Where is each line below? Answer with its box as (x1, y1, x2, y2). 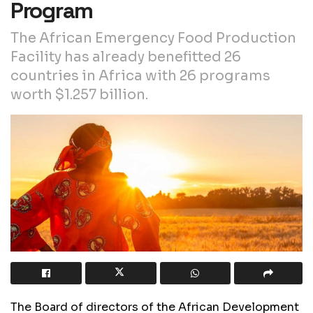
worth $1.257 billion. (10, 85, 148, 103)
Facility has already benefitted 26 (10, 48, 241, 66)
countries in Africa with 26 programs (10, 66, 270, 85)
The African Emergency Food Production (10, 29, 296, 47)
